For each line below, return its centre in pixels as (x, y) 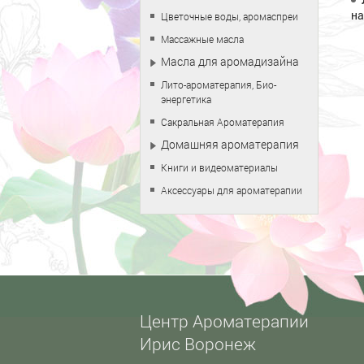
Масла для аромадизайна (230, 61)
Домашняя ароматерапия (230, 144)
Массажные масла (202, 39)
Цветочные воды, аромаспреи (230, 16)
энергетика (186, 99)
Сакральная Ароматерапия (223, 122)
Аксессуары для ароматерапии (232, 190)
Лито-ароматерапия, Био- (219, 84)
